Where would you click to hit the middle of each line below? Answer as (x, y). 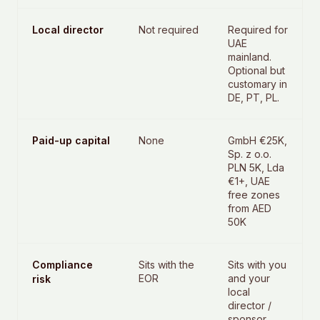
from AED (249, 208)
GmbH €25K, (257, 140)
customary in (257, 84)
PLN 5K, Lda (256, 167)
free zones (254, 195)
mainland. (249, 57)
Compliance (62, 265)
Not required (169, 30)
